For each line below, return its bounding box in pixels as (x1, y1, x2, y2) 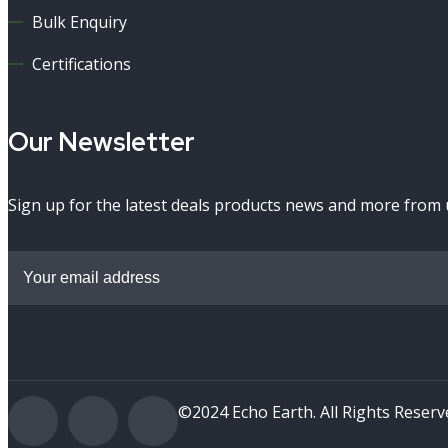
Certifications (32, 52, 131, 75)
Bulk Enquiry (32, 10, 127, 33)
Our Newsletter (8, 124, 195, 159)
